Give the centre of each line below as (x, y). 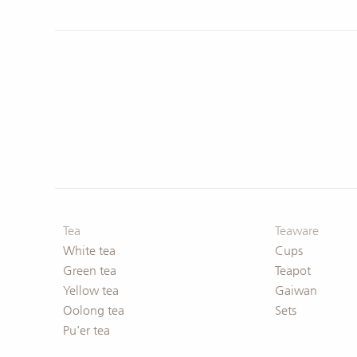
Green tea (89, 271)
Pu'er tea (86, 330)
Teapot (292, 271)
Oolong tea (93, 310)
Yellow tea (90, 290)
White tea (89, 251)
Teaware (296, 231)
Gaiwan (296, 290)
